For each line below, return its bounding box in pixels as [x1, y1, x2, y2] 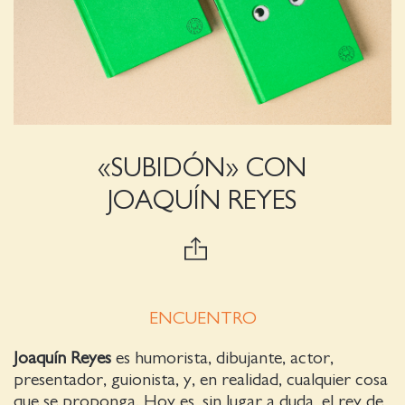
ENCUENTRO [148, 308, 257, 327]
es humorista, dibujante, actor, [111, 348, 334, 367]
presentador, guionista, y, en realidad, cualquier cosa [14, 370, 388, 389]
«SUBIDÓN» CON [98, 154, 307, 182]
